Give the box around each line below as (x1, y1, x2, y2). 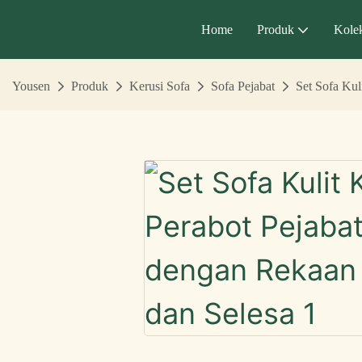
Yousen (12, 78, 50, 95)
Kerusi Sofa (129, 78, 190, 95)
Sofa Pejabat (211, 78, 275, 95)
